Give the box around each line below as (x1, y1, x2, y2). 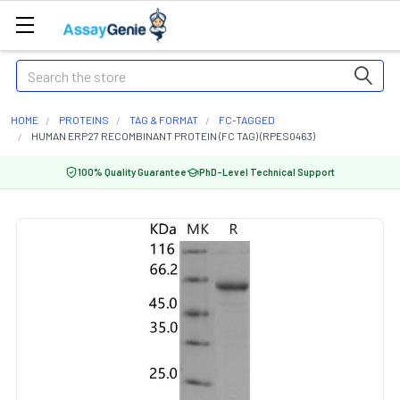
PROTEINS (59, 113, 109, 126)
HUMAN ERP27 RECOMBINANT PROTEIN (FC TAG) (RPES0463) (31, 129, 315, 142)
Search (16, 62, 57, 79)
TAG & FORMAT (129, 113, 198, 126)
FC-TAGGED (219, 113, 275, 126)
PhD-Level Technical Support (199, 166, 335, 178)
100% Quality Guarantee (78, 166, 187, 178)
